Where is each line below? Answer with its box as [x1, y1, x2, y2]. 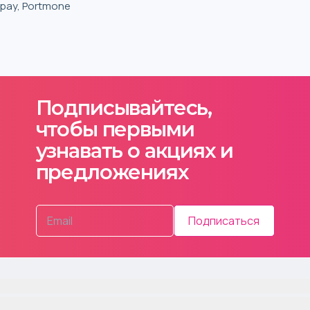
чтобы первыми [35, 116, 194, 141]
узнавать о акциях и [35, 138, 233, 163]
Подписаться [188, 212, 260, 228]
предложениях [35, 159, 188, 184]
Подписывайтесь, [35, 95, 212, 120]
